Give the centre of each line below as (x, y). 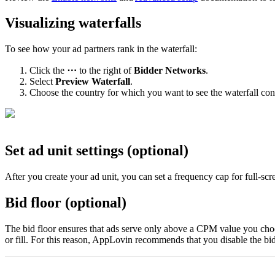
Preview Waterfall (93, 82)
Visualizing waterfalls (73, 23)
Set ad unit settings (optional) (97, 151)
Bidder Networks (170, 71)
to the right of (105, 71)
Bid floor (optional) (66, 203)
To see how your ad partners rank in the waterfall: (101, 49)
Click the (48, 71)
